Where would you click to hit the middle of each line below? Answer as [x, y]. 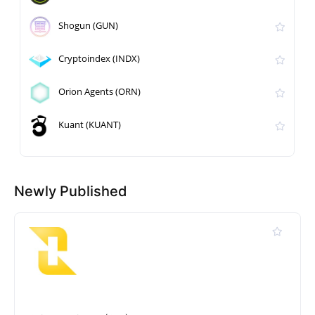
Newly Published [71, 191]
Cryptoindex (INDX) [99, 59]
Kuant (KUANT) [90, 125]
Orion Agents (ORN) [100, 92]
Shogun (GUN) [89, 26]
